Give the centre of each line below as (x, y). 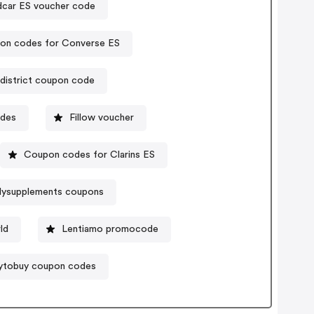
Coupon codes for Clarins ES (89, 155)
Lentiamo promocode (110, 229)
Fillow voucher (102, 117)
